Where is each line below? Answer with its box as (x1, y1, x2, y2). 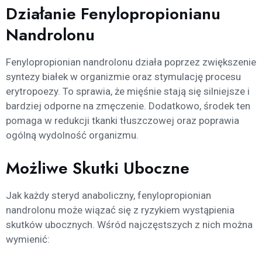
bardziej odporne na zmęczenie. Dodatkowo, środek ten (6, 100, 250, 112)
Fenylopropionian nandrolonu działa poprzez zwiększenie (6, 56, 256, 68)
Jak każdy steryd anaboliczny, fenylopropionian (6, 189, 211, 201)
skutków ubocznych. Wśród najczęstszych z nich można (6, 218, 253, 230)
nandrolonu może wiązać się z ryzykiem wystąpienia (6, 204, 235, 216)
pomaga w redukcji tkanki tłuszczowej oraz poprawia (6, 115, 239, 127)
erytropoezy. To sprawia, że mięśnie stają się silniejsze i (6, 85, 250, 98)
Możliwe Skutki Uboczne (6, 156, 189, 180)
